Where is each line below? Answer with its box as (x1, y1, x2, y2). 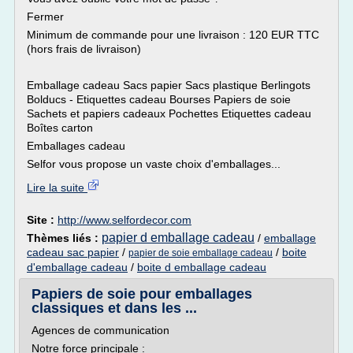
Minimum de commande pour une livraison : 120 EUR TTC (27, 28, 319, 41)
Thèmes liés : (27, 232, 102, 244)
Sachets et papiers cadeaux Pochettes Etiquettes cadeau (27, 107, 311, 120)
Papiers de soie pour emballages (32, 286, 252, 302)
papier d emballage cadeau (102, 231, 255, 244)
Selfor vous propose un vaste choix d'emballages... (27, 158, 281, 170)
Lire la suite (27, 181, 87, 194)
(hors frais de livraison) (27, 43, 141, 55)
